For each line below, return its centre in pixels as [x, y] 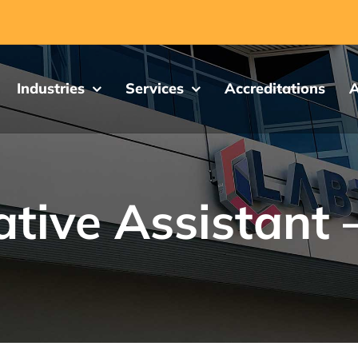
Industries [51, 88]
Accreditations [275, 88]
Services [155, 88]
